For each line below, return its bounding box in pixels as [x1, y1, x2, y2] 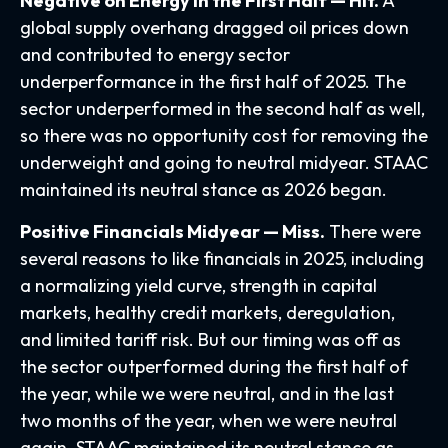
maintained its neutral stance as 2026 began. [20, 177, 387, 201]
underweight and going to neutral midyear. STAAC [20, 150, 428, 174]
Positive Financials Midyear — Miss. [20, 219, 325, 243]
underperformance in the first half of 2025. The [20, 69, 406, 93]
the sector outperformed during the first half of [20, 354, 408, 378]
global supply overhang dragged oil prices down [20, 15, 409, 39]
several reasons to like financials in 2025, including [20, 246, 424, 270]
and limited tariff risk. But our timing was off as [20, 327, 401, 351]
